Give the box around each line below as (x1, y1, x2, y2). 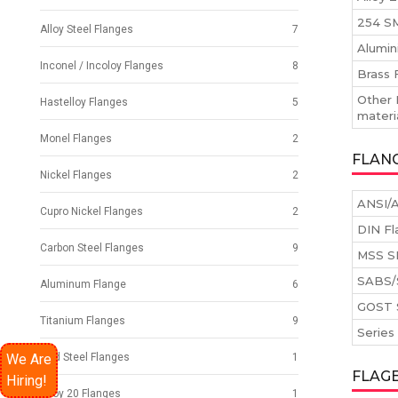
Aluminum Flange (40, 278, 126, 291)
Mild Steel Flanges (40, 351, 130, 364)
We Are (6, 351, 52, 368)
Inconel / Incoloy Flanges (40, 60, 163, 73)
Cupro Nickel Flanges (40, 205, 143, 219)
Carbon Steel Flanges (40, 242, 144, 255)
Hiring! (6, 372, 47, 389)
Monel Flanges (40, 132, 112, 146)
